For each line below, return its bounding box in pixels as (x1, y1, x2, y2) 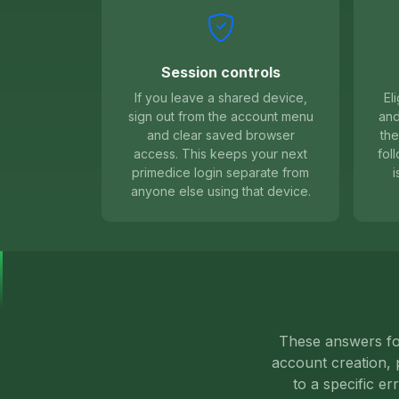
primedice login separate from (132, 165, 309, 181)
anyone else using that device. (130, 183, 311, 199)
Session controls (160, 63, 281, 82)
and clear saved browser (146, 127, 295, 143)
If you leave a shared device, (134, 90, 307, 106)
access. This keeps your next (134, 146, 307, 162)
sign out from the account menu (127, 109, 313, 125)
